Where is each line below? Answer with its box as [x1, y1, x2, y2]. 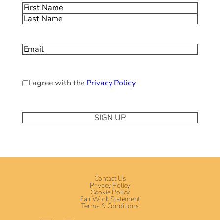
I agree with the [28, 78, 87, 89]
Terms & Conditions [81, 201, 139, 211]
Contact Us [94, 173, 126, 183]
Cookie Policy [90, 187, 130, 197]
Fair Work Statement [80, 194, 140, 204]
